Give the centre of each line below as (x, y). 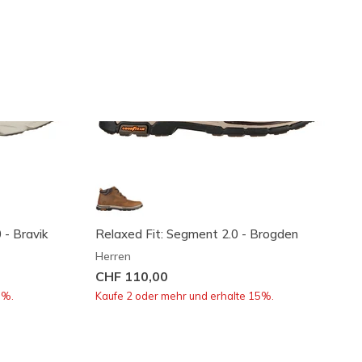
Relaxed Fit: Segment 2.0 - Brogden (196, 234)
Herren (113, 256)
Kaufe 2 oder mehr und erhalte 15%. (184, 295)
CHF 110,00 (131, 276)
